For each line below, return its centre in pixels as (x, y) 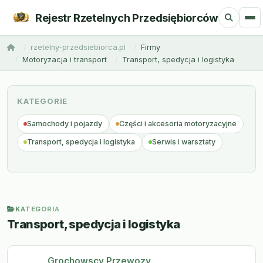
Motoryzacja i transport (64, 60)
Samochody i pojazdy (65, 123)
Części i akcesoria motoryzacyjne (178, 123)
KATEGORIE (43, 101)
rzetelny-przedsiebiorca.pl (78, 47)
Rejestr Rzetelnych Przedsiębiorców (127, 18)
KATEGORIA (37, 209)
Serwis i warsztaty (184, 142)
